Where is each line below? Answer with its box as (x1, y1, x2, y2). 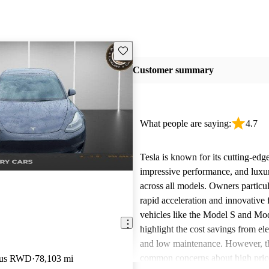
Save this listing (117, 45, 174, 55)
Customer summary (132, 65, 214, 76)
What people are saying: (139, 118, 231, 128)
